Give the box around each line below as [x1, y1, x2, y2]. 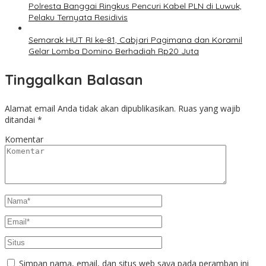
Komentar [5, 134, 43, 145]
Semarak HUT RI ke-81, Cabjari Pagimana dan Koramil [28, 34, 242, 46]
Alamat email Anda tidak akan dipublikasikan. [5, 103, 176, 115]
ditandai [5, 114, 37, 126]
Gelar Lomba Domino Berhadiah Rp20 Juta [28, 46, 199, 57]
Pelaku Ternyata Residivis [28, 12, 128, 23]
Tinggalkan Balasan [5, 71, 143, 89]
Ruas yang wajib [178, 103, 240, 115]
